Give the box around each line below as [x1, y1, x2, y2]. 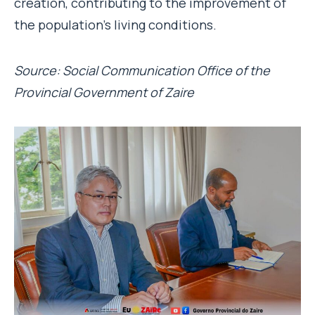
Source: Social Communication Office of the [14, 61, 270, 79]
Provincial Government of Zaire [14, 83, 194, 101]
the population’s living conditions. [14, 15, 217, 33]
